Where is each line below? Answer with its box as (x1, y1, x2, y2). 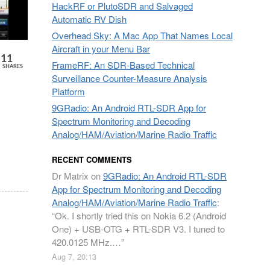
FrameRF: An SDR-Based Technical (52, 58, 195, 71)
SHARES (2, 63, 23, 69)
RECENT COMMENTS (52, 154, 132, 165)
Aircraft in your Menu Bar (52, 42, 150, 55)
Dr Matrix (52, 169, 89, 182)
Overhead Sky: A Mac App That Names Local (52, 29, 233, 42)
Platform (52, 85, 85, 98)
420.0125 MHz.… (52, 236, 121, 248)
